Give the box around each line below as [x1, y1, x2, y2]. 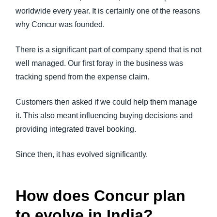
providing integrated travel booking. [15, 125, 136, 133]
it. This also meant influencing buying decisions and [15, 111, 193, 120]
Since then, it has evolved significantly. [15, 150, 148, 158]
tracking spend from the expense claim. [15, 73, 149, 81]
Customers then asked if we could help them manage [15, 98, 197, 106]
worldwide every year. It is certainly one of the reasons [15, 7, 200, 15]
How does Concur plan [15, 187, 186, 204]
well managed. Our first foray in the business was [15, 59, 183, 67]
